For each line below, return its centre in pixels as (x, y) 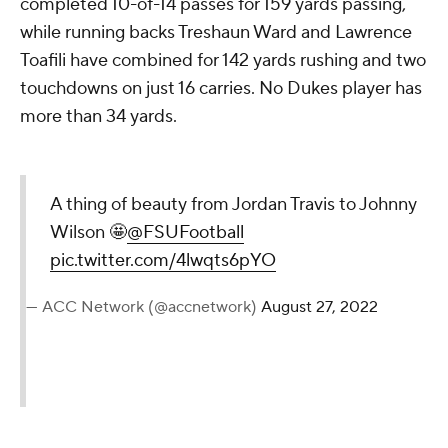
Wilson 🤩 (88, 233)
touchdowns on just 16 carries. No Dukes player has (221, 89)
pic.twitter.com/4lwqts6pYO (163, 261)
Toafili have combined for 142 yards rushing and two (223, 61)
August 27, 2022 (319, 307)
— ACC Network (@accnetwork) (143, 307)
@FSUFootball (185, 233)
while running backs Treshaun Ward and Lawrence (216, 33)
